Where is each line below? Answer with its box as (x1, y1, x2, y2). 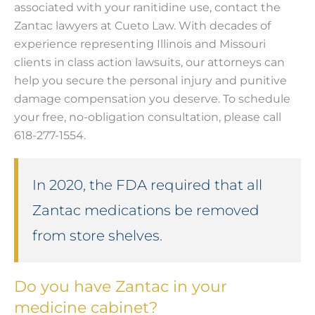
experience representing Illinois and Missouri (14, 37, 266, 51)
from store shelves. (32, 227, 162, 245)
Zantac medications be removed (32, 202, 259, 219)
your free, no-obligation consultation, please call (14, 110, 281, 124)
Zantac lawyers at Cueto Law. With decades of (14, 19, 271, 33)
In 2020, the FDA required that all (32, 176, 262, 194)
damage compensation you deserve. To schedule (14, 92, 290, 106)
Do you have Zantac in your (14, 277, 227, 297)
